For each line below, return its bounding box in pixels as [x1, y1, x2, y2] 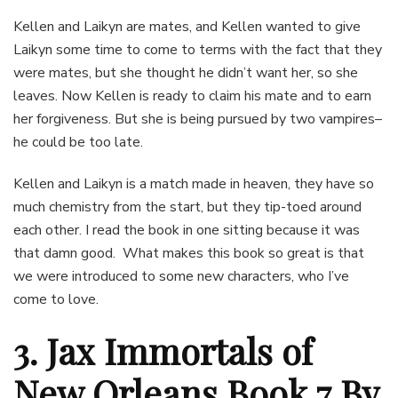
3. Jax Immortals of [13, 327, 313, 375]
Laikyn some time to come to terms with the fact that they [13, 40, 382, 60]
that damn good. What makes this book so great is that [13, 243, 364, 264]
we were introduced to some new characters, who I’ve [13, 267, 349, 287]
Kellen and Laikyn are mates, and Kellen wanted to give [13, 17, 361, 37]
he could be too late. [13, 132, 143, 153]
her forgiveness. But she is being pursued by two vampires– [13, 109, 382, 130]
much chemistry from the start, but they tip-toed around [13, 197, 362, 218]
